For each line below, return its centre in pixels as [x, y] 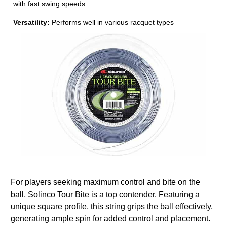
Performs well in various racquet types [112, 22]
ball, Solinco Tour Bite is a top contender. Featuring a [105, 195]
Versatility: [32, 22]
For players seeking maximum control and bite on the [105, 182]
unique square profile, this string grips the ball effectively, [112, 207]
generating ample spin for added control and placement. [110, 219]
